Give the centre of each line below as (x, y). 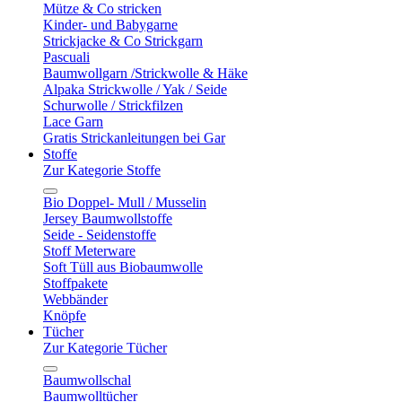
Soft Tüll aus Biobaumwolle (123, 267)
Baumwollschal (87, 380)
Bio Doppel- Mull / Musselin (125, 203)
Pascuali (66, 57)
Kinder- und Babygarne (110, 25)
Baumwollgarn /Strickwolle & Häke (145, 74)
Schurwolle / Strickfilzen (113, 106)
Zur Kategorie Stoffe (102, 170)
